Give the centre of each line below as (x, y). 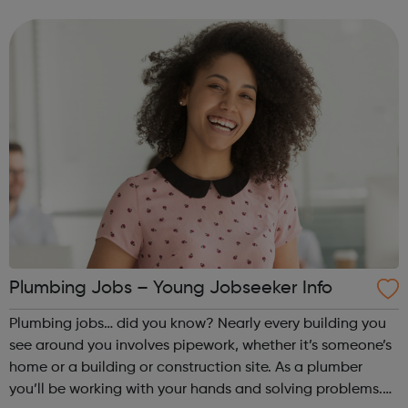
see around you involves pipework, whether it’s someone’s (200, 346)
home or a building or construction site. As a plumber (186, 367)
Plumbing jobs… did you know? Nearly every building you (198, 324)
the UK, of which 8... (74, 26)
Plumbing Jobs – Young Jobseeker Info (171, 288)
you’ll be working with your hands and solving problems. (196, 389)
